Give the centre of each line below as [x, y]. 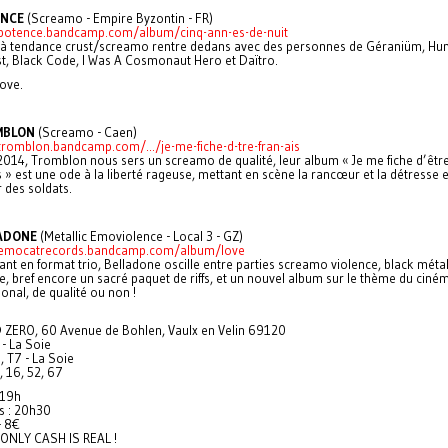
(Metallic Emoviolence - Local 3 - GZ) [140, 236]
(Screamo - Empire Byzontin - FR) [118, 18]
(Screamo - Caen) [86, 132]
